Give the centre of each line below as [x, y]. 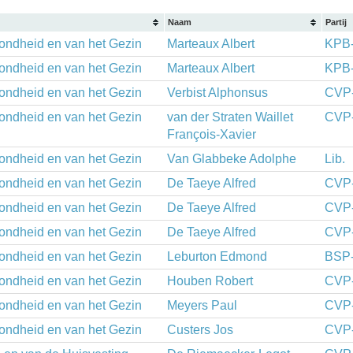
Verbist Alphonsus [217, 93]
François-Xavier [212, 134]
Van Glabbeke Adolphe [232, 159]
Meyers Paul [202, 305]
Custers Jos [200, 330]
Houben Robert [210, 281]
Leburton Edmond [217, 256]
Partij [336, 22]
